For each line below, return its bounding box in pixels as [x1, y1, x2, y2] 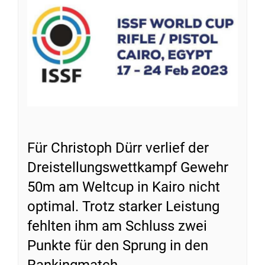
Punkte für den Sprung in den [27, 237, 208, 254]
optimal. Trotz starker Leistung [27, 198, 219, 215]
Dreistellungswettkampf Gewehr [27, 159, 228, 176]
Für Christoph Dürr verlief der [27, 140, 209, 156]
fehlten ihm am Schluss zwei [27, 218, 207, 234]
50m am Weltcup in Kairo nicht [27, 179, 220, 195]
